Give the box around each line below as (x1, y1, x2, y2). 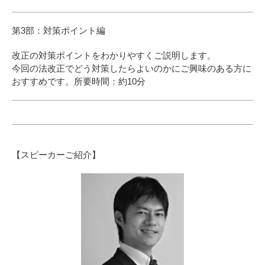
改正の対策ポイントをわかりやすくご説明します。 (12, 50, 216, 61)
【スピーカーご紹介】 (12, 150, 101, 160)
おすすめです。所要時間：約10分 (12, 76, 146, 87)
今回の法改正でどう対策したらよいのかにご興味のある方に (12, 63, 251, 74)
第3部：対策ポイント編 (12, 25, 105, 36)
